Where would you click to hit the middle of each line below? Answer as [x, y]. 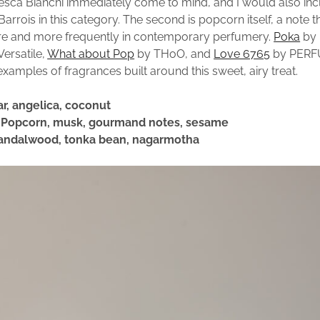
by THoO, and [174, 54]
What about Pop [91, 54]
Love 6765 [242, 54]
